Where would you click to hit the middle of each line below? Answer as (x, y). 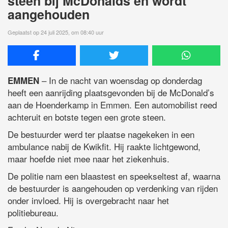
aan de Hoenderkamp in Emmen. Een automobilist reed (112, 104)
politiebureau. (33, 212)
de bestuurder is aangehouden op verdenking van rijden (113, 188)
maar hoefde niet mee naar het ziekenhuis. (89, 158)
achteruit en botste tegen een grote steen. (87, 117)
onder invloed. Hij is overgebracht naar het (88, 200)
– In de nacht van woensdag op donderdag (121, 80)
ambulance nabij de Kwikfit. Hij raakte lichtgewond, (104, 146)
